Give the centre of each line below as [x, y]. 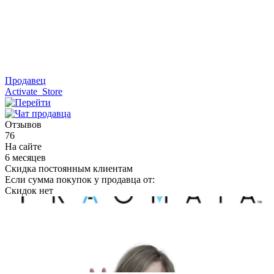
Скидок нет [29, 191]
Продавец [25, 80]
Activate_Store [34, 91]
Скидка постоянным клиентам [69, 168]
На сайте [23, 146]
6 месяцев [25, 157]
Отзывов [23, 124]
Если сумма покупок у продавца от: [80, 180]
